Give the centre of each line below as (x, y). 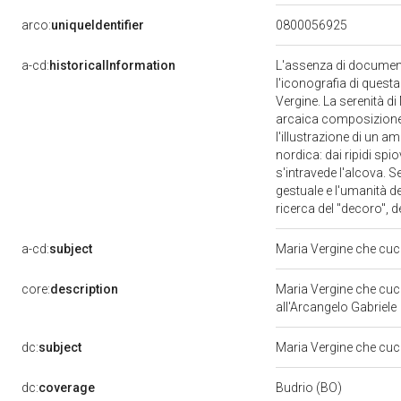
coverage (67, 388)
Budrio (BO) (310, 388)
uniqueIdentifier (98, 25)
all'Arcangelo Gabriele (337, 307)
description (84, 289)
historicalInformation (112, 65)
